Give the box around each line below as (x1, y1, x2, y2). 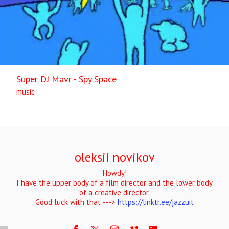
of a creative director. (79, 188, 150, 198)
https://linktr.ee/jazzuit (118, 197, 194, 208)
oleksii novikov (74, 149, 155, 166)
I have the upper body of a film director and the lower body (16, 178, 213, 188)
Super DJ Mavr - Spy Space (16, 73, 117, 85)
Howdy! (102, 168, 127, 178)
